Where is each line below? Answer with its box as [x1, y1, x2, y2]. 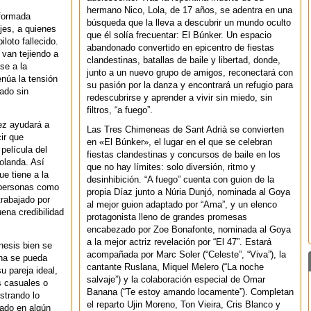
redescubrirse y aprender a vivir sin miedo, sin [87, 92, 272, 103]
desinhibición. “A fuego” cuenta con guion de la [87, 174, 274, 185]
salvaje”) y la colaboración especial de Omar [87, 274, 265, 285]
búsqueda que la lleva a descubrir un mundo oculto [87, 17, 291, 28]
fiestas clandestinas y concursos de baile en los [87, 149, 280, 160]
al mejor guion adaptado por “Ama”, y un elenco [87, 199, 277, 210]
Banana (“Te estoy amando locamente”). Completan [87, 287, 294, 297]
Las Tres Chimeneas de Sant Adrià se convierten [87, 124, 284, 135]
